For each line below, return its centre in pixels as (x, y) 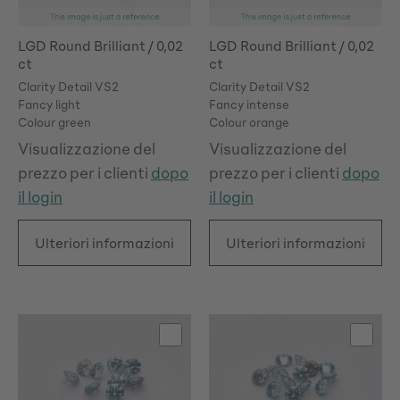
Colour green (54, 122)
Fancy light (49, 104)
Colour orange (249, 122)
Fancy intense (249, 104)
